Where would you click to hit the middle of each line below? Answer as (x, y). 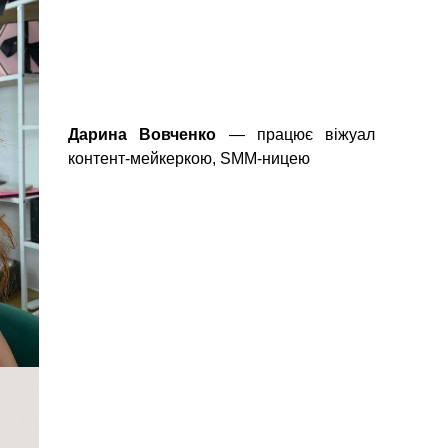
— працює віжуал (295, 135)
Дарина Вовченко (142, 135)
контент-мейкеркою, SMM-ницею (189, 159)
